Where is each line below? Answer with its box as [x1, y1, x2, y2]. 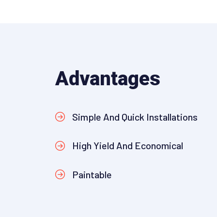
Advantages [55, 67, 160, 90]
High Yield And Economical [72, 139, 183, 152]
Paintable [72, 168, 112, 180]
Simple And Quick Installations [72, 111, 198, 123]
